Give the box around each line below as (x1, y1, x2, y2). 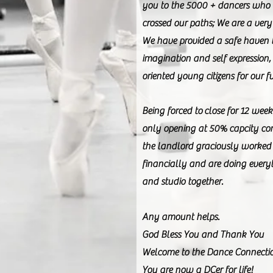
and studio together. (142, 176, 223, 188)
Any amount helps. (142, 211, 221, 223)
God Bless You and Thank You (142, 229, 264, 241)
